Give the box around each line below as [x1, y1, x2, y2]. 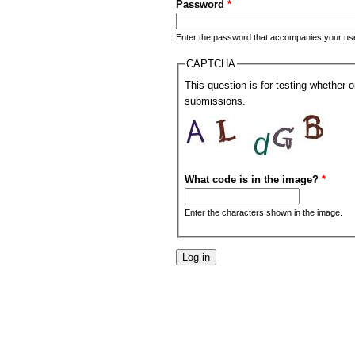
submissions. [184, 94, 246, 107]
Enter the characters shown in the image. [184, 207, 342, 217]
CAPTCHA [185, 57, 235, 70]
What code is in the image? [184, 173, 322, 185]
